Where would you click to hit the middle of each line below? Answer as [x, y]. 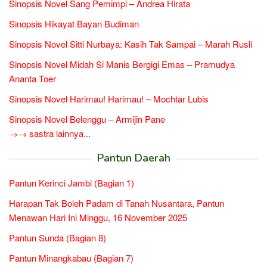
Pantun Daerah [133, 158]
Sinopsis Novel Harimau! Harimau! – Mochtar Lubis [109, 98]
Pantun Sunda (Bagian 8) [58, 237]
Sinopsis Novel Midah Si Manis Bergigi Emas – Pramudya [122, 64]
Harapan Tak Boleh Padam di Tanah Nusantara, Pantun [117, 203]
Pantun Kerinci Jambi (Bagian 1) [72, 182]
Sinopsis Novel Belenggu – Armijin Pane [87, 119]
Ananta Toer [32, 78]
